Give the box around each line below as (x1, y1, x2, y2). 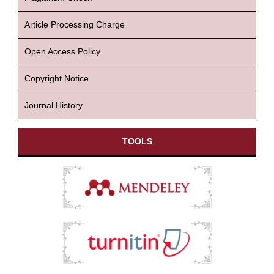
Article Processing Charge (24, 19, 125, 29)
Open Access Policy (24, 46, 100, 56)
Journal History (24, 100, 83, 110)
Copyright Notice (24, 73, 89, 83)
